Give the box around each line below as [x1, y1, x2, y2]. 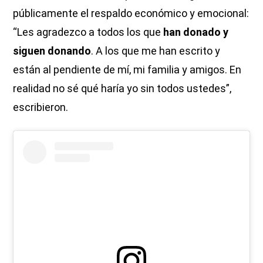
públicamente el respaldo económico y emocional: [13, 6, 249, 19]
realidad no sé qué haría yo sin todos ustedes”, [13, 82, 232, 95]
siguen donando [13, 44, 92, 57]
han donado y [163, 25, 229, 38]
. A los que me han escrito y [91, 44, 221, 57]
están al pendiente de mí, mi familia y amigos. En [13, 63, 242, 76]
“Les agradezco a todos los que [13, 25, 164, 38]
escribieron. [13, 100, 69, 113]
